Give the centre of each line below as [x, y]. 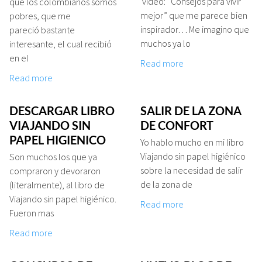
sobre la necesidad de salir [192, 170]
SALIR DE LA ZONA [191, 110]
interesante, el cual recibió [61, 44]
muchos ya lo [166, 43]
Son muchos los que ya [53, 156]
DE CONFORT [177, 125]
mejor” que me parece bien [194, 15]
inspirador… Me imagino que [195, 29]
